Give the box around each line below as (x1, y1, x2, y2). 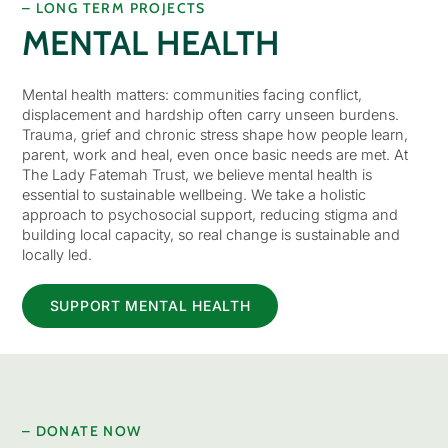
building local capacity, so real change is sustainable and (21, 225, 400, 243)
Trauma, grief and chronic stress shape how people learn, (21, 125, 408, 143)
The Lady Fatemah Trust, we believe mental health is (21, 165, 372, 183)
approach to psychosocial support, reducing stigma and (21, 205, 398, 223)
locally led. (21, 245, 92, 263)
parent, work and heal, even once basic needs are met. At (21, 145, 408, 163)
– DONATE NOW (21, 422, 142, 441)
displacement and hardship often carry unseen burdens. (21, 105, 399, 123)
